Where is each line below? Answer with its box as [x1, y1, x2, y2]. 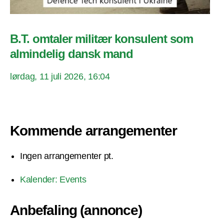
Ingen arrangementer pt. [20, 151, 113, 161]
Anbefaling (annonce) [10, 202, 142, 218]
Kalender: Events [20, 174, 86, 185]
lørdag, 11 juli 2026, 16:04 [10, 71, 110, 82]
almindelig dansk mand [10, 47, 133, 61]
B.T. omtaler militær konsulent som [10, 32, 193, 46]
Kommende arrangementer [10, 123, 177, 139]
